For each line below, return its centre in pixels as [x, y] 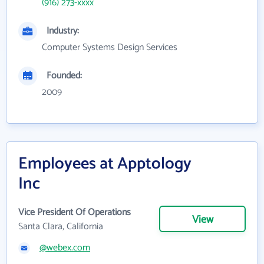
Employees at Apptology [105, 164]
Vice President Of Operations [75, 212]
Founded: [64, 76]
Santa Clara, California [61, 227]
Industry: [63, 31]
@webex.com [65, 248]
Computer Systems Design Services [110, 47]
